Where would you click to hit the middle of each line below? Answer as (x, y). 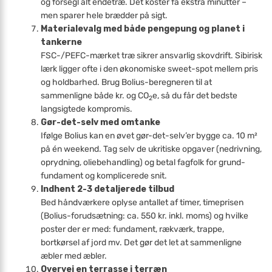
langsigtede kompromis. (87, 109)
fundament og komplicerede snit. (104, 176)
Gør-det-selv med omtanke (101, 122)
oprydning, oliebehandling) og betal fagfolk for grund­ (143, 162)
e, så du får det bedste (195, 96)
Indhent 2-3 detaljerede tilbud (108, 189)
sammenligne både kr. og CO (95, 96)
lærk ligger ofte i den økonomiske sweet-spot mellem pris (150, 69)
